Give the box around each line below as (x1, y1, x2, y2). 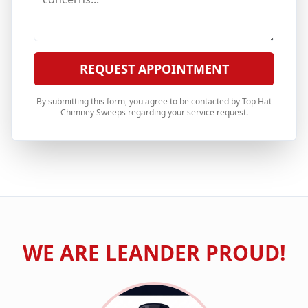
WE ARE (22, 239, 105, 267)
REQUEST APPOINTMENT (79, 60, 229, 77)
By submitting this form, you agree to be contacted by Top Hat (36, 96, 272, 107)
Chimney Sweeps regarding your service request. (60, 107, 248, 118)
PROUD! (199, 239, 286, 267)
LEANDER (104, 239, 200, 267)
